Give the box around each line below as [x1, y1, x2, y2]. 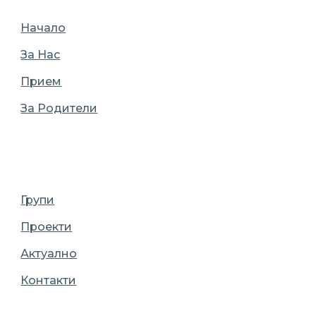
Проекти [20, 220, 73, 233]
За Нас [20, 48, 61, 61]
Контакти [20, 274, 77, 287]
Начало [20, 21, 66, 35]
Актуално [20, 247, 78, 260]
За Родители [20, 102, 98, 115]
